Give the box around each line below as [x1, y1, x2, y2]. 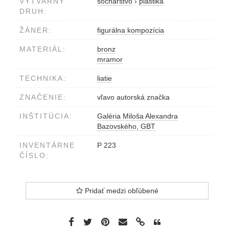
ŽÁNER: [19, 26, 52, 34]
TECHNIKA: [19, 74, 66, 82]
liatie [97, 74, 112, 82]
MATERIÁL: [19, 44, 66, 53]
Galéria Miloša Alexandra [97, 111, 178, 120]
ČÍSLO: [19, 151, 49, 159]
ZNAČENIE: [19, 93, 66, 101]
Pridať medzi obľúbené [82, 186, 158, 195]
